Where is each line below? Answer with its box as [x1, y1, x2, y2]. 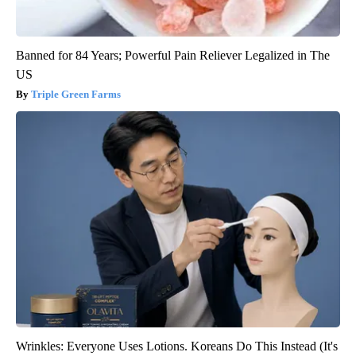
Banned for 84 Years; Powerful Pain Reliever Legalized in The [16, 48, 330, 63]
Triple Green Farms [31, 88, 121, 101]
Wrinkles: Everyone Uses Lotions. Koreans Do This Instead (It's [16, 339, 338, 354]
